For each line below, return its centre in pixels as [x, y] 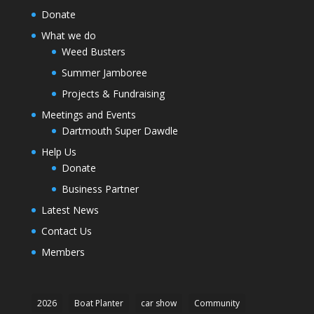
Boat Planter [98, 303]
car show [158, 303]
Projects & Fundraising [113, 93]
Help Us [59, 151]
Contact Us [66, 231]
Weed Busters [93, 51]
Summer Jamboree [104, 72]
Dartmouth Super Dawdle [120, 130]
